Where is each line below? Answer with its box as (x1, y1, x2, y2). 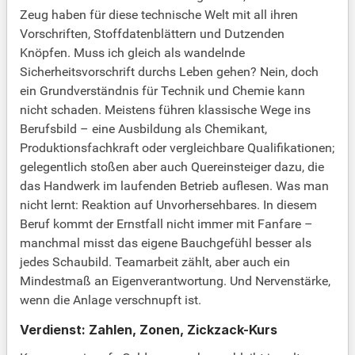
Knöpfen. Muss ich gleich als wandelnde (20, 45, 245, 61)
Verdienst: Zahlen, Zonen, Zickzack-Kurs (20, 322, 277, 338)
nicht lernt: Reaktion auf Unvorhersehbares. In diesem (20, 197, 317, 213)
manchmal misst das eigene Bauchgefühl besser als (20, 235, 311, 251)
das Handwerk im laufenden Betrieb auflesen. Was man (20, 178, 329, 194)
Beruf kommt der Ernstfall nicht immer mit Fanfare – (20, 216, 313, 232)
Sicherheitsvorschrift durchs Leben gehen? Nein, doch (20, 64, 319, 80)
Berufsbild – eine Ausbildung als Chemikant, (20, 121, 267, 137)
